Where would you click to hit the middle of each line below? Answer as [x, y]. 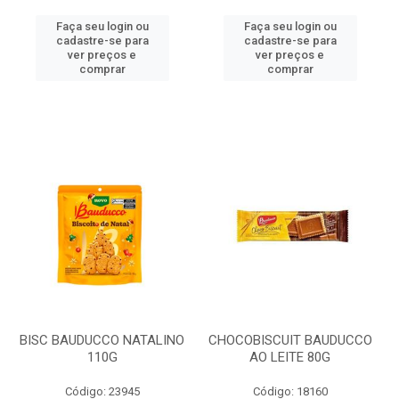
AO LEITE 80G [290, 357]
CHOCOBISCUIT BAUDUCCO [290, 340]
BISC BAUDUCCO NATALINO [102, 340]
